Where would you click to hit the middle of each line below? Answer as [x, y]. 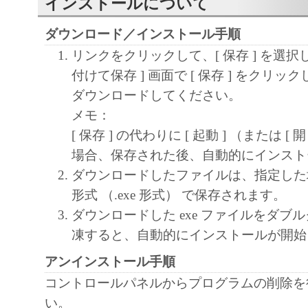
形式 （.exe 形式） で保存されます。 [178, 195]
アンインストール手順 [110, 262]
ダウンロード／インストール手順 [143, 34]
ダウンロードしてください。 [156, 96]
